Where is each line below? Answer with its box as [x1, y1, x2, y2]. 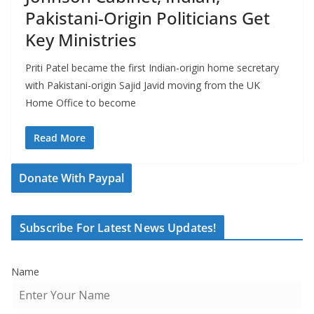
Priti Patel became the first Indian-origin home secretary [25, 61, 279, 75]
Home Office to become [25, 96, 136, 110]
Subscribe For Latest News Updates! [20, 220, 217, 236]
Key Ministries [25, 28, 137, 52]
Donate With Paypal [19, 170, 124, 186]
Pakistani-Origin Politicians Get [25, 6, 270, 30]
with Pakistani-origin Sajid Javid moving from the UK [25, 78, 260, 93]
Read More [34, 131, 86, 145]
